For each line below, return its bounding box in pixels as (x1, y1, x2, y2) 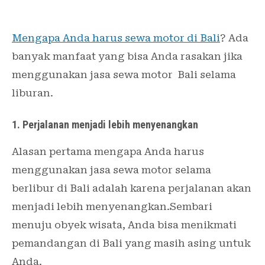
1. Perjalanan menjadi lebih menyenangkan (12, 118, 198, 131)
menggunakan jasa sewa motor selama (12, 164, 211, 176)
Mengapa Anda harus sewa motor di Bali (12, 32, 220, 44)
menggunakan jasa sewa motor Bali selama (12, 69, 236, 80)
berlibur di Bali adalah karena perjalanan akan (12, 182, 251, 195)
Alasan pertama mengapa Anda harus (12, 146, 204, 158)
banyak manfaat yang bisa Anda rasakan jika (12, 50, 243, 62)
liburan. (12, 87, 53, 99)
